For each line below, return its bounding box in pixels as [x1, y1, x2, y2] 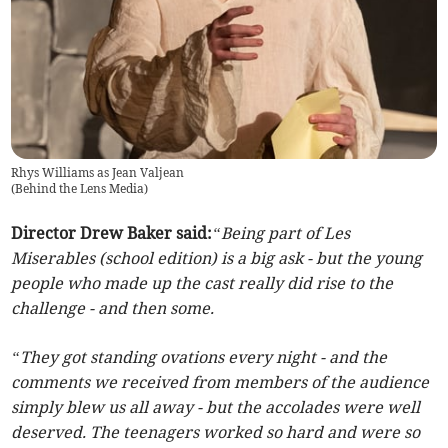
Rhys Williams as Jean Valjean [11, 164, 185, 180]
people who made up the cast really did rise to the [11, 272, 394, 293]
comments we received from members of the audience [11, 371, 430, 392]
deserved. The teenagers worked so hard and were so [11, 421, 421, 442]
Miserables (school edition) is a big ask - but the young [11, 247, 423, 268]
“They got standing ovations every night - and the [11, 346, 388, 367]
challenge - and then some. [11, 297, 215, 318]
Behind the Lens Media [15, 180, 145, 196]
